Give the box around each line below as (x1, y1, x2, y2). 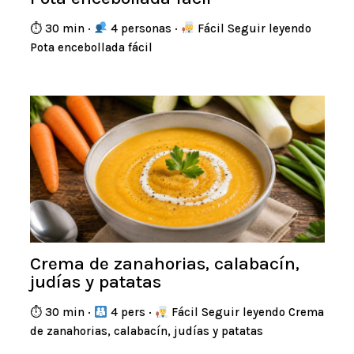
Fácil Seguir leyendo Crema (168, 305, 324, 320)
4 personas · (107, 21, 181, 36)
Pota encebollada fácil (29, 40, 153, 55)
